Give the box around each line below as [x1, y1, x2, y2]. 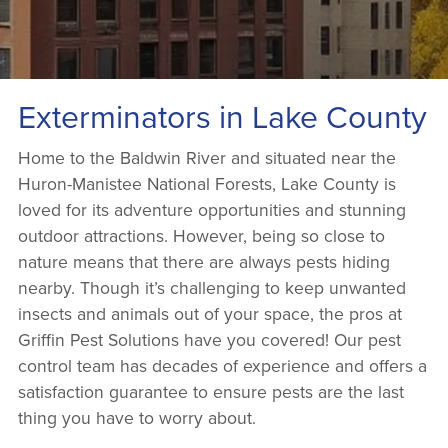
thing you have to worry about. [17, 404, 256, 430]
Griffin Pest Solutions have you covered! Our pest [17, 326, 401, 352]
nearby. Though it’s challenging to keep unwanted [17, 274, 406, 300]
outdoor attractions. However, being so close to [17, 222, 385, 248]
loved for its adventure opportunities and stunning [17, 196, 406, 222]
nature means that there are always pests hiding [17, 248, 390, 274]
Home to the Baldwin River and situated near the [17, 144, 396, 170]
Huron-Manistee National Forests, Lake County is [17, 170, 396, 196]
